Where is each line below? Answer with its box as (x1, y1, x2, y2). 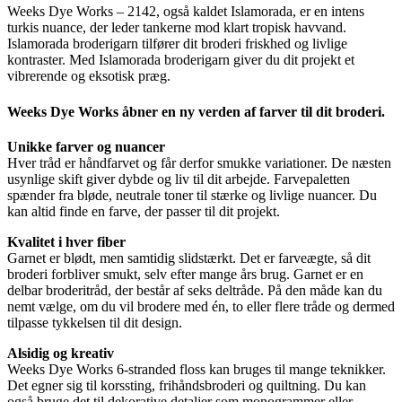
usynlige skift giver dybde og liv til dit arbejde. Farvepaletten (7, 170, 350, 187)
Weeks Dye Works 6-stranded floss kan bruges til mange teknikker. (7, 361, 386, 377)
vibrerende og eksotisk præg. (7, 68, 170, 84)
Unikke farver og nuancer (7, 138, 165, 154)
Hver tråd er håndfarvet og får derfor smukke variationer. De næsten (7, 154, 391, 170)
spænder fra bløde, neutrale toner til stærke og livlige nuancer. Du (7, 187, 377, 203)
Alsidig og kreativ (7, 345, 114, 361)
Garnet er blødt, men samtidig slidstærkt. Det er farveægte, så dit (7, 249, 371, 266)
